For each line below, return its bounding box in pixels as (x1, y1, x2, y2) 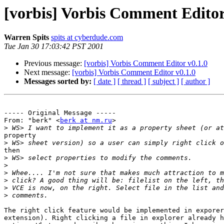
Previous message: (24, 59, 84, 68)
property (4, 131, 36, 139)
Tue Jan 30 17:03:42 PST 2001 (4, 42, 103, 51)
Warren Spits (4, 33, 49, 42)
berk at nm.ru (60, 116, 112, 124)
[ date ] (93, 77, 115, 86)
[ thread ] (117, 77, 146, 86)
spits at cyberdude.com (51, 33, 123, 42)
